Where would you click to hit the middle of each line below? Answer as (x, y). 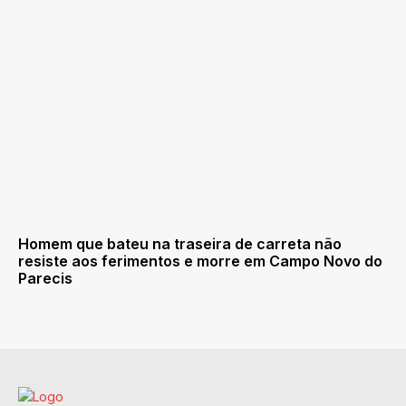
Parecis (45, 279)
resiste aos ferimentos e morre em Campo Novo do (200, 261)
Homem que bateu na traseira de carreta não (180, 244)
